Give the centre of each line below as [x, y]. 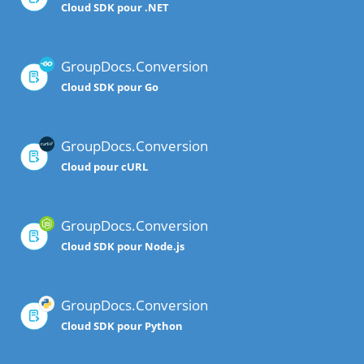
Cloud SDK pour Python [122, 326]
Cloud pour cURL [104, 167]
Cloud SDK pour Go [110, 87]
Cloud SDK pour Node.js [123, 247]
